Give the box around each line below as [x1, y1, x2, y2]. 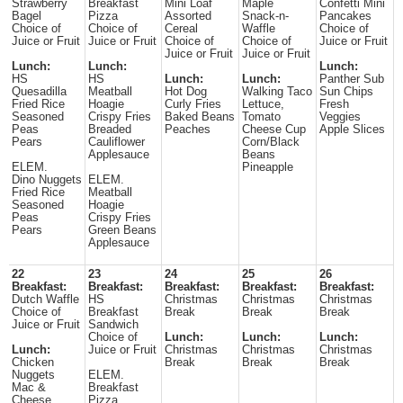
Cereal [165, 22, 198, 35]
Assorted [165, 10, 211, 22]
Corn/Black [242, 136, 300, 148]
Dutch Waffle [12, 293, 79, 306]
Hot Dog [165, 85, 207, 98]
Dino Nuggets [12, 174, 82, 186]
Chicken [12, 356, 54, 369]
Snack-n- [242, 10, 289, 22]
